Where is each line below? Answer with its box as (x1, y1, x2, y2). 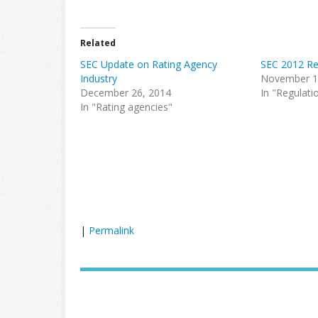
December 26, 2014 (80, 86, 171, 99)
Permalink (89, 224, 134, 237)
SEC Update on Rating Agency (80, 57, 217, 71)
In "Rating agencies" (80, 100, 172, 114)
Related (80, 37, 116, 49)
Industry (80, 72, 117, 85)
